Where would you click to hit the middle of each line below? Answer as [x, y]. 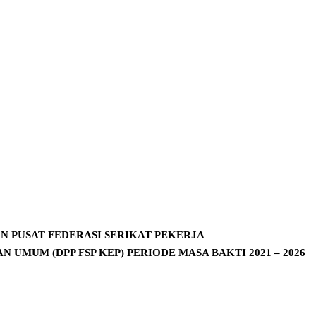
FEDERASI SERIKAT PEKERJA [126, 235]
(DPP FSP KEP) [90, 252]
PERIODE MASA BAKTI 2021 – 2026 [216, 252]
